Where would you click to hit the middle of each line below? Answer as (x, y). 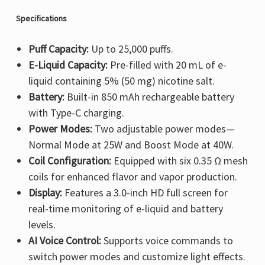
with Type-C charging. (76, 113)
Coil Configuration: (70, 161)
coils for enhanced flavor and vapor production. (132, 177)
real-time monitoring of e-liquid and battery (125, 209)
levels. (42, 225)
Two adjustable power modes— (163, 129)
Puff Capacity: (58, 49)
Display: (45, 193)
